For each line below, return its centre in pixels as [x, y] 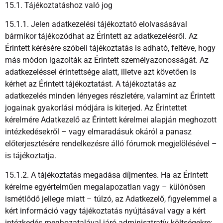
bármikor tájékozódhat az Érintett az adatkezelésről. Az [101, 36]
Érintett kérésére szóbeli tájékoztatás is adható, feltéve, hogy [110, 48]
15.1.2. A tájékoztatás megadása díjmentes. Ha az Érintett [107, 175]
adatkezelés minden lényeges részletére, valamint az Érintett [110, 96]
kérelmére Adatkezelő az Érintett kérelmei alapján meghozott [111, 120]
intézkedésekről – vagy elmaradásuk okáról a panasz [98, 132]
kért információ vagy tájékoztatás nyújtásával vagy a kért [105, 211]
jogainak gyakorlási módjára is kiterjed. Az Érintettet [96, 108]
